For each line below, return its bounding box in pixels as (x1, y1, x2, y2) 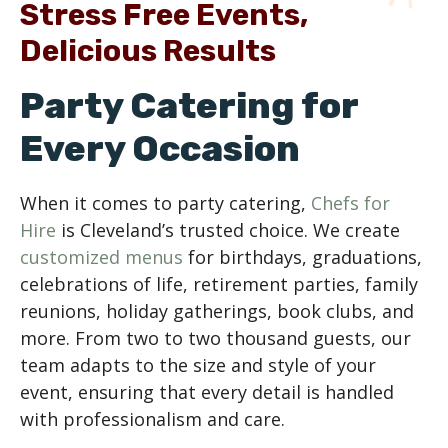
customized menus (20, 245, 183, 269)
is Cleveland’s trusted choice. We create (56, 218, 400, 242)
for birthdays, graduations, (183, 245, 422, 269)
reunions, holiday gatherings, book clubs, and (20, 299, 414, 323)
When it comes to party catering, (20, 191, 311, 215)
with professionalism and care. (20, 407, 285, 431)
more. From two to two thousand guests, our (20, 326, 411, 350)
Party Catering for (20, 84, 358, 127)
